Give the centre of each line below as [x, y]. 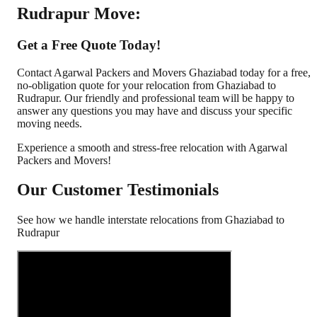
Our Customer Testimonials [118, 190]
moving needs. [50, 123]
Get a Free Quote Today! [89, 45]
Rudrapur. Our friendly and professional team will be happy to [156, 98]
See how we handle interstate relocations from [121, 220]
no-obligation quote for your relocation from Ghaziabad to [146, 85]
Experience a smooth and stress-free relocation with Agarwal [152, 147]
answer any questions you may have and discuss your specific [155, 110]
